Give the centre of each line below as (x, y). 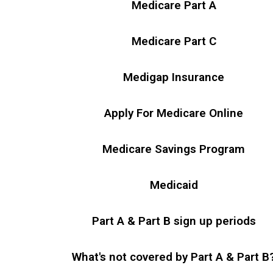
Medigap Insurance (174, 77)
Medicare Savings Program (174, 149)
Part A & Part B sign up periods (174, 221)
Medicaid (174, 185)
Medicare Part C (174, 41)
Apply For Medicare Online (174, 113)
